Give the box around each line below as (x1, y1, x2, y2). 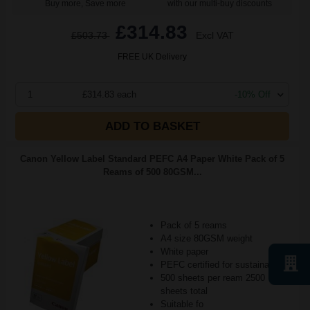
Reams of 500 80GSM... (102, 167, 202, 177)
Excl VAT (195, 30, 234, 41)
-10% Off (235, 89, 271, 100)
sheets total (160, 286, 208, 296)
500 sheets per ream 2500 (160, 273, 265, 283)
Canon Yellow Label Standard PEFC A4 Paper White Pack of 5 (20, 154, 284, 164)
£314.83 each (82, 89, 136, 100)
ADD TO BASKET (104, 120, 200, 133)
